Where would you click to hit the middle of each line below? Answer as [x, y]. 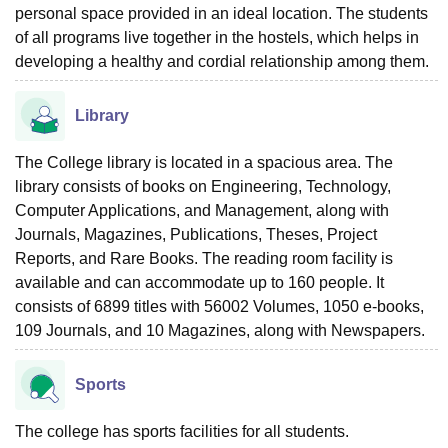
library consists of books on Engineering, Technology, [203, 186]
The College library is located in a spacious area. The [204, 162]
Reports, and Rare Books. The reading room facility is [204, 258]
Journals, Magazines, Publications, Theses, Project [196, 234]
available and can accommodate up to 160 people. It [199, 282]
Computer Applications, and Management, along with [202, 210]
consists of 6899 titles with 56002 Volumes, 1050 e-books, [219, 306]
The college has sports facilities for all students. [182, 431]
